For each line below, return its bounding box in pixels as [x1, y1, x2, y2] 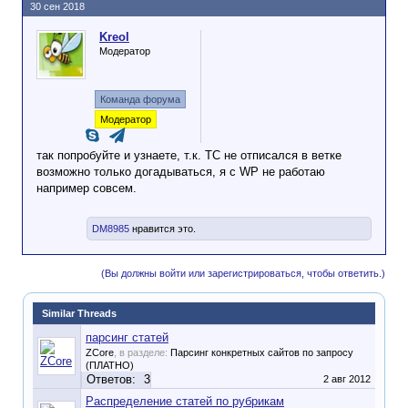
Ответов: [87, 372, 136, 386]
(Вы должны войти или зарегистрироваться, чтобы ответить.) [101, 268, 385, 279]
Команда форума [100, 94, 180, 105]
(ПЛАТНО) [86, 360, 134, 371]
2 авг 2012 [323, 373, 371, 384]
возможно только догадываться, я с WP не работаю [36, 165, 325, 178]
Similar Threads [42, 308, 117, 319]
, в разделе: [114, 347, 170, 358]
